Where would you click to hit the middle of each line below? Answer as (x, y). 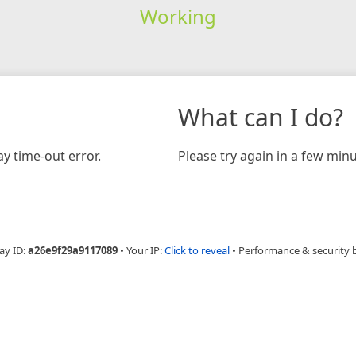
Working (178, 16)
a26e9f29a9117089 (72, 250)
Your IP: (145, 250)
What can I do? (261, 117)
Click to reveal (197, 250)
